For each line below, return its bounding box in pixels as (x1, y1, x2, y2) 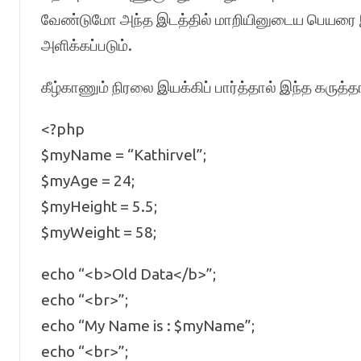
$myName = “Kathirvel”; (40, 146, 206, 164)
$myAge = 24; (40, 172, 135, 189)
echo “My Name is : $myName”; (40, 317, 255, 334)
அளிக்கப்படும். (40, 36, 132, 54)
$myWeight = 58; (40, 223, 156, 241)
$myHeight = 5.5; (40, 197, 157, 215)
